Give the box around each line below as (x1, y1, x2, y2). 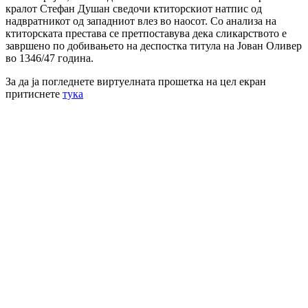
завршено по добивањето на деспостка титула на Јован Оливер (5, 39, 302, 52)
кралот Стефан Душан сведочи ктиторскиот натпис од (5, 2, 262, 14)
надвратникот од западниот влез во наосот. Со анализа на (5, 14, 276, 27)
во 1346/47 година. (5, 52, 93, 64)
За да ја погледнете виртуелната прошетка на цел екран (5, 75, 266, 87)
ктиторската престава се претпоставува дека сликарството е (5, 27, 287, 39)
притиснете (5, 87, 63, 100)
